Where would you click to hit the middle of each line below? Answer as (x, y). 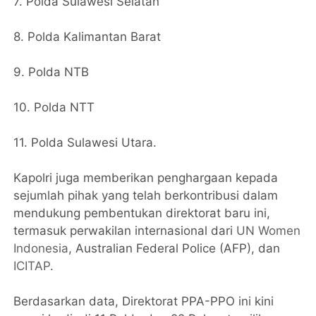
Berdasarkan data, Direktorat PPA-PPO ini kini (144, 302)
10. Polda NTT (54, 108)
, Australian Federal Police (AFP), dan (175, 249)
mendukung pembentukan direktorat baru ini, (142, 213)
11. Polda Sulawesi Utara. (85, 143)
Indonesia (41, 249)
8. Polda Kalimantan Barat (87, 37)
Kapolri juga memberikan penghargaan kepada (146, 178)
